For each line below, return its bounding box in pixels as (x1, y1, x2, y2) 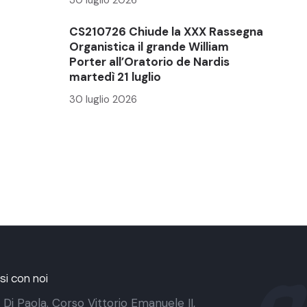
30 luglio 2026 (69, 92, 137, 106)
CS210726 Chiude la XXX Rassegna (69, 23, 263, 39)
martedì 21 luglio (69, 69, 161, 84)
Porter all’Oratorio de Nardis (69, 53, 230, 69)
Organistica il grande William (69, 38, 229, 54)
